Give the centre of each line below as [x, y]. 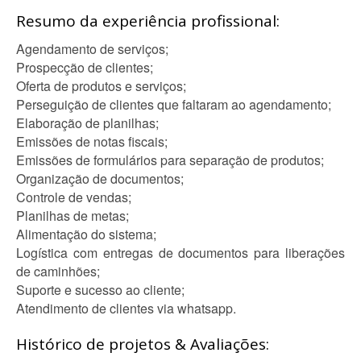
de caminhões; [58, 271]
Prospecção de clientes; [85, 67]
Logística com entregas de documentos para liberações [180, 253]
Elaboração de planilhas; [87, 123]
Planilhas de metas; [73, 216]
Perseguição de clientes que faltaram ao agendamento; [174, 104]
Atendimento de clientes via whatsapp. [126, 308]
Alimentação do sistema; [86, 234]
